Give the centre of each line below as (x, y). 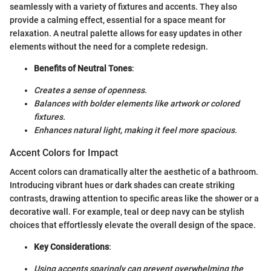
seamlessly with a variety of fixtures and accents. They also (123, 7)
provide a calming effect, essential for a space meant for (118, 20)
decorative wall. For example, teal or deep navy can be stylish (127, 212)
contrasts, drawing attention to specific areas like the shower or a (134, 199)
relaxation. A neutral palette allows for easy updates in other (126, 34)
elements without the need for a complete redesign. (109, 47)
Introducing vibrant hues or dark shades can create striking (122, 185)
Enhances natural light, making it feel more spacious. (135, 130)
